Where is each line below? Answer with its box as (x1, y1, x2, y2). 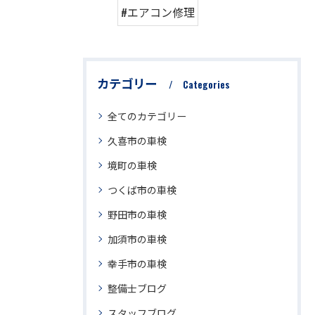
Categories (183, 77, 230, 91)
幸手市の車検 (108, 255, 167, 271)
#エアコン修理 (120, 3, 195, 20)
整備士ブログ (108, 280, 167, 295)
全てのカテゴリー (108, 108, 186, 123)
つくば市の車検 (108, 181, 176, 197)
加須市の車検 (108, 231, 167, 246)
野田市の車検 (108, 206, 167, 221)
